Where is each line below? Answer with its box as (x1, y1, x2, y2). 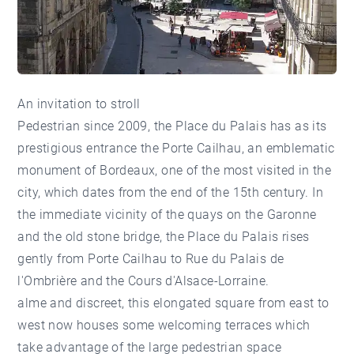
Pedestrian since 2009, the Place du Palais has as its (17, 118, 327, 134)
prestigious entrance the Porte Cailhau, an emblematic (17, 140, 335, 156)
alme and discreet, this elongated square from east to (17, 295, 330, 311)
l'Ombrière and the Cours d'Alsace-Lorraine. (17, 273, 269, 288)
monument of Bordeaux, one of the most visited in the (17, 162, 332, 178)
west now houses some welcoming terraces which (17, 317, 311, 333)
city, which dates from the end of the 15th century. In (17, 184, 324, 200)
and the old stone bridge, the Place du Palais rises (17, 228, 310, 244)
